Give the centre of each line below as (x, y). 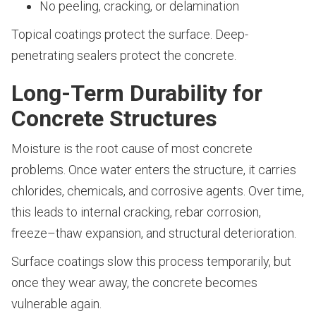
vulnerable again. (56, 304)
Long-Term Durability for (137, 93)
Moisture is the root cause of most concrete (132, 149)
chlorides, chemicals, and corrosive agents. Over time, (158, 191)
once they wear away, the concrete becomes (134, 283)
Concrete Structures (114, 119)
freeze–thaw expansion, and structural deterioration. (154, 233)
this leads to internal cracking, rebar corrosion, (136, 212)
